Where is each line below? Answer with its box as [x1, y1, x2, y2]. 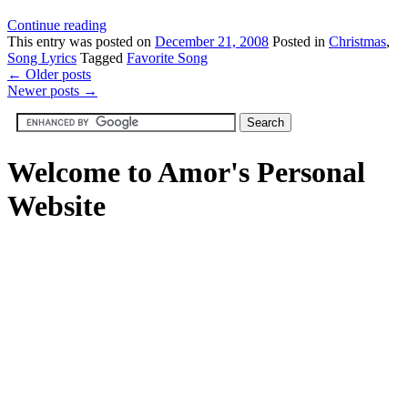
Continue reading [7, 16, 107, 33]
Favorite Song [127, 49, 208, 66]
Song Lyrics [7, 49, 76, 66]
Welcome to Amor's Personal [7, 156, 365, 189]
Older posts [22, 66, 91, 82]
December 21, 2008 [155, 33, 269, 49]
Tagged [80, 49, 123, 66]
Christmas [329, 33, 386, 49]
